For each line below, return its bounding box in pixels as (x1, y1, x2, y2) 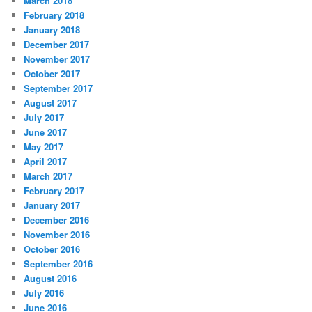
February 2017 (24, 184, 85, 198)
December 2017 (24, 38, 90, 52)
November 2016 (24, 228, 91, 242)
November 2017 (24, 52, 91, 66)
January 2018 (24, 23, 81, 37)
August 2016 (24, 272, 77, 286)
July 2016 (24, 286, 65, 300)
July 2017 (24, 111, 65, 125)
